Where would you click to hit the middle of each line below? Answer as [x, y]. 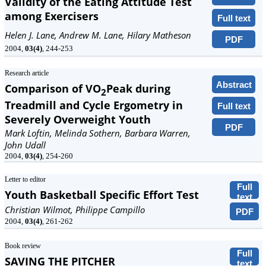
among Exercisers [52, 16]
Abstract [234, 84]
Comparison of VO [53, 88]
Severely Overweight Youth [78, 119]
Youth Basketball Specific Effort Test [102, 195]
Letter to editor [25, 179]
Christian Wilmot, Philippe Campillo [75, 210]
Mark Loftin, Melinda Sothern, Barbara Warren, [98, 133]
